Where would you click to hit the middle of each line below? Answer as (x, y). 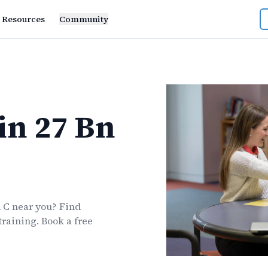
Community (83, 19)
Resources (23, 19)
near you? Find (47, 206)
